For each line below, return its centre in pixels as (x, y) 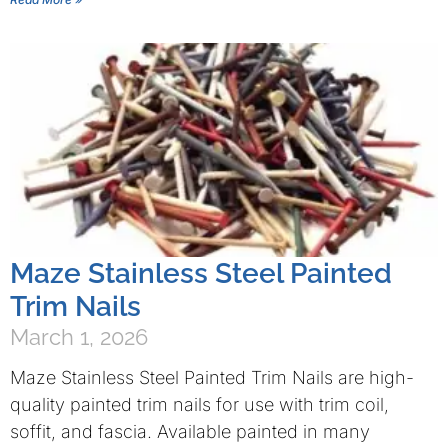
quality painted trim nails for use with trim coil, (199, 404)
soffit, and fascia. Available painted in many (190, 431)
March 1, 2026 (79, 337)
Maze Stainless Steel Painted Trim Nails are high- (212, 377)
